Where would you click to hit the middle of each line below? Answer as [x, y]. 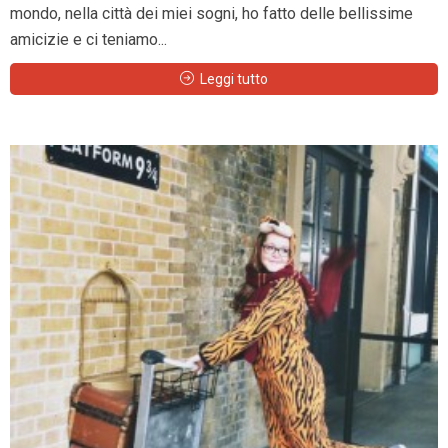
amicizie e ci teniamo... [88, 40]
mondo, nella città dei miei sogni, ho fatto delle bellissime [211, 14]
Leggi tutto [234, 79]
